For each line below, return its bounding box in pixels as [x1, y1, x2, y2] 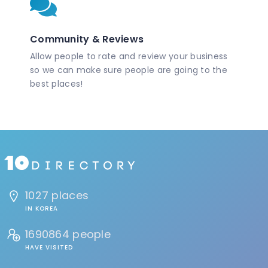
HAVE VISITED [25, 242, 73, 252]
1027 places [25, 187, 89, 203]
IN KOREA [25, 203, 58, 213]
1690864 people [25, 226, 111, 242]
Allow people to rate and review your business [30, 50, 228, 63]
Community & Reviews [30, 32, 144, 47]
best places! [30, 78, 83, 90]
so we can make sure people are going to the [30, 64, 228, 77]
